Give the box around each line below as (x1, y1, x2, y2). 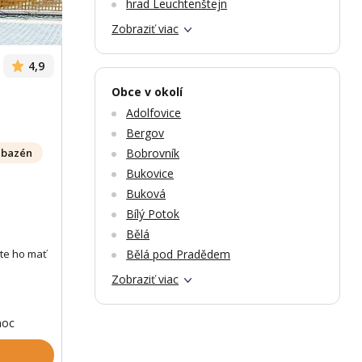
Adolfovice (126, 105, 182, 120)
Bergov (126, 125, 165, 141)
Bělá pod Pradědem (126, 246, 231, 262)
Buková (126, 186, 166, 201)
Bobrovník (126, 145, 180, 161)
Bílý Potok (126, 206, 180, 221)
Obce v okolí (112, 84, 183, 99)
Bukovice (126, 166, 175, 181)
